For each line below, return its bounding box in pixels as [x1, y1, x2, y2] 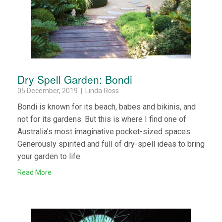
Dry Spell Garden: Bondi [17, 71, 132, 87]
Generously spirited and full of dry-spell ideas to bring [17, 139, 205, 149]
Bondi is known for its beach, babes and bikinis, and [17, 102, 196, 111]
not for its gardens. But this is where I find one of [17, 114, 186, 124]
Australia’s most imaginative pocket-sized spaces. [17, 126, 192, 136]
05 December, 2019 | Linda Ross [17, 86, 119, 95]
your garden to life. [17, 151, 82, 161]
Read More [17, 168, 52, 176]
